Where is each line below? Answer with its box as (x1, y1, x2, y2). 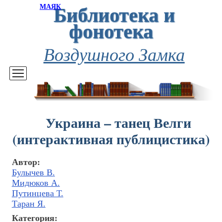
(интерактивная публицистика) (12, 128, 210, 150)
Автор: (11, 157, 40, 167)
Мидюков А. (11, 178, 60, 188)
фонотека (68, 16, 153, 45)
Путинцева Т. (11, 188, 63, 199)
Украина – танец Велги (45, 112, 191, 133)
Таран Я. (11, 199, 46, 209)
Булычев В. (11, 167, 55, 178)
